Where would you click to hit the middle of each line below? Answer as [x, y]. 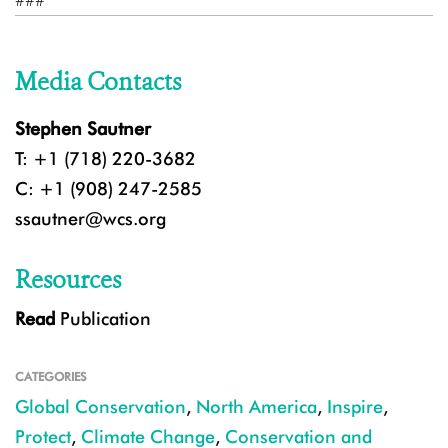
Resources [68, 280]
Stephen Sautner [83, 129]
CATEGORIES [51, 377]
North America [256, 407]
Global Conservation [100, 407]
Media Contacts [98, 82]
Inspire [355, 407]
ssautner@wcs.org [90, 219]
